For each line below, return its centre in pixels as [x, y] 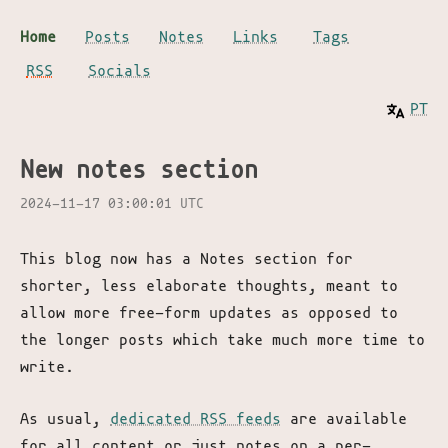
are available [344, 419]
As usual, [65, 419]
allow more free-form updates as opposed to [209, 313]
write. [47, 367]
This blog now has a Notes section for [186, 259]
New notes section [139, 170]
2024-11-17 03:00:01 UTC [112, 203]
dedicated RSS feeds [195, 419]
